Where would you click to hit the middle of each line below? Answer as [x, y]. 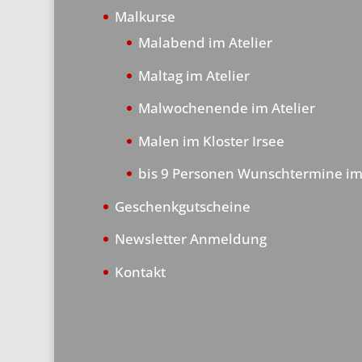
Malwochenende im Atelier [226, 108]
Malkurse [145, 17]
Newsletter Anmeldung [190, 239]
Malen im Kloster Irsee [211, 141]
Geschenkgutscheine [182, 206]
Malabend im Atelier [205, 43]
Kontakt [140, 271]
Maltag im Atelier [194, 75]
